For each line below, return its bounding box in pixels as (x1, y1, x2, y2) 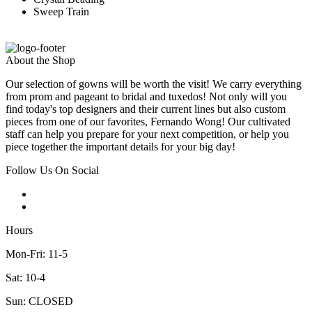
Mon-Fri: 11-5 (6, 248, 68, 260)
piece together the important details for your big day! (6, 141, 235, 153)
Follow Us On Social (6, 164, 99, 177)
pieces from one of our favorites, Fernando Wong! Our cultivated (6, 116, 290, 128)
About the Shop (6, 54, 75, 67)
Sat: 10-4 (6, 272, 45, 284)
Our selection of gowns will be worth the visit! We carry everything (6, 78, 302, 91)
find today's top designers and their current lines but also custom (6, 103, 286, 116)
